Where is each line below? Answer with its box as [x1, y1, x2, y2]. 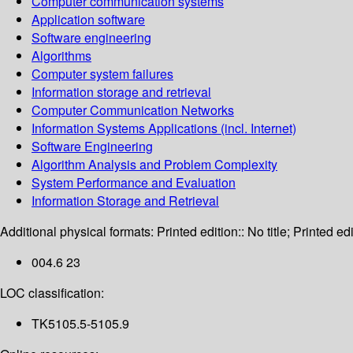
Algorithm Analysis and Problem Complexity [32, 155, 277, 174]
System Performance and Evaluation [32, 173, 236, 192]
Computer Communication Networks [32, 101, 234, 120]
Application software [32, 10, 145, 29]
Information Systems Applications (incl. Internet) [32, 119, 296, 138]
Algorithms [32, 46, 91, 65]
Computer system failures [32, 65, 173, 84]
